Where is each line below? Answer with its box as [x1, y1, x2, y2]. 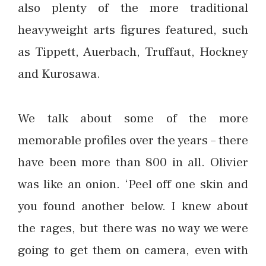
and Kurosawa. [18, 65, 100, 82]
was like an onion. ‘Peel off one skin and [18, 175, 248, 192]
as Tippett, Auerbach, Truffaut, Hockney [18, 43, 248, 60]
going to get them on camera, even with [18, 241, 248, 258]
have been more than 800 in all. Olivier [18, 153, 248, 170]
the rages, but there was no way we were [18, 219, 248, 236]
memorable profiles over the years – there [18, 131, 248, 148]
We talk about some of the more [18, 109, 248, 126]
